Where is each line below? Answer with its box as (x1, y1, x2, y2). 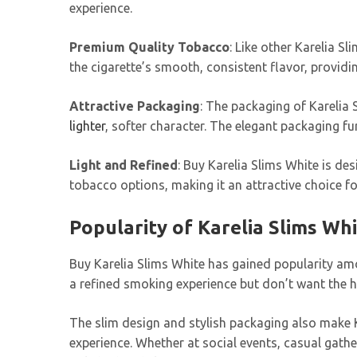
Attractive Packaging (69, 99, 200, 114)
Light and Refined (69, 158, 178, 173)
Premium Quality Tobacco (69, 40, 229, 55)
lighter (69, 119, 105, 134)
